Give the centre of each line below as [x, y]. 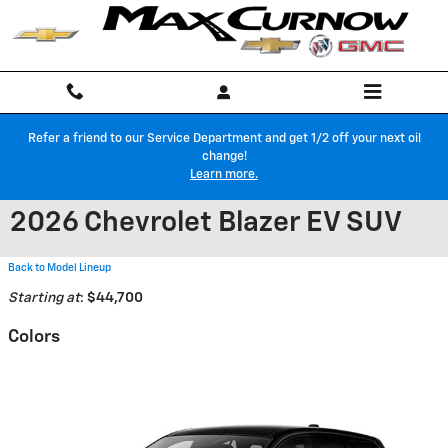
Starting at [44, 298]
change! [224, 156]
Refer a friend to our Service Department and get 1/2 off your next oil [224, 138]
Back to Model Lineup [59, 268]
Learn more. [224, 174]
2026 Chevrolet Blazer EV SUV [206, 223]
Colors [34, 337]
